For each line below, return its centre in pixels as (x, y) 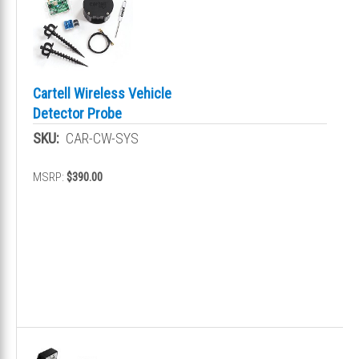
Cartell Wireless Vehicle (102, 93)
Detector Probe (77, 113)
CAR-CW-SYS (102, 138)
